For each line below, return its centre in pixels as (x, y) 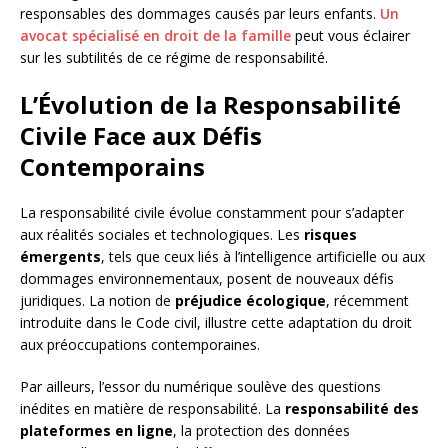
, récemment (367, 301)
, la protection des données (261, 431)
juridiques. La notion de (97, 301)
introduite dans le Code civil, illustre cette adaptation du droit (216, 323)
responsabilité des (352, 409)
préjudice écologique (250, 301)
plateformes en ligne (96, 431)
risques (330, 235)
